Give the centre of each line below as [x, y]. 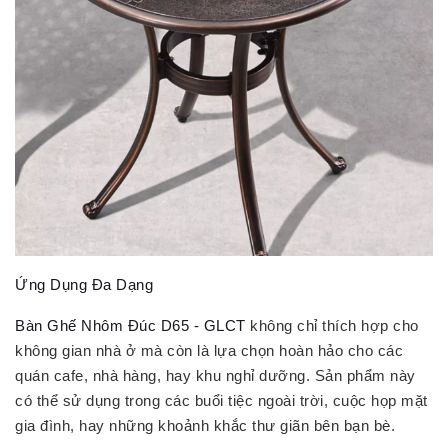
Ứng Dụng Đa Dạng [84, 285]
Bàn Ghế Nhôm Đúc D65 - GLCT [130, 326]
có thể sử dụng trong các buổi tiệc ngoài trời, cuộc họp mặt [221, 401]
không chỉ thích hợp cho [332, 326]
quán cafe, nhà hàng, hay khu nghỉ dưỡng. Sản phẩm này [215, 376]
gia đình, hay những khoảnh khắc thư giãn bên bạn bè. [205, 426]
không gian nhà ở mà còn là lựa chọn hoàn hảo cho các [209, 351]
